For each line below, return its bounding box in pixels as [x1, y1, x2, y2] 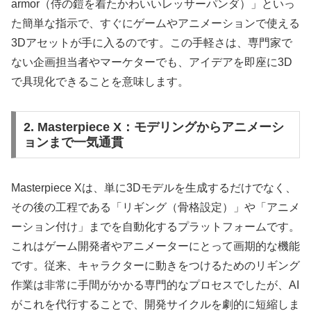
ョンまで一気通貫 [23, 135, 124, 150]
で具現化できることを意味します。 [11, 75, 189, 87]
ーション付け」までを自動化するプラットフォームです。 [11, 221, 300, 233]
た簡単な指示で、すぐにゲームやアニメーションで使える [11, 17, 300, 29]
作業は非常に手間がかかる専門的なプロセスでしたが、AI [11, 279, 299, 292]
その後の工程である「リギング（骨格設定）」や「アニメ [11, 201, 300, 214]
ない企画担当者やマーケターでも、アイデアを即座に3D [11, 56, 292, 68]
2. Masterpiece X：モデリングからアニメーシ [23, 120, 284, 135]
